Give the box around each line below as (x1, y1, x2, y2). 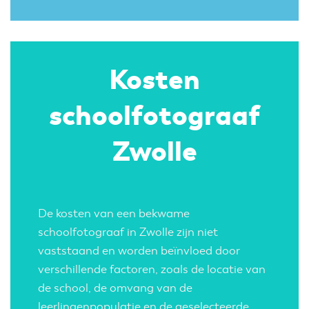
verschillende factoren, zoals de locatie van (38, 262, 266, 277)
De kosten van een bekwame (38, 206, 190, 221)
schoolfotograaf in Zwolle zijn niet (38, 225, 218, 240)
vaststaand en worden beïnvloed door (38, 243, 240, 259)
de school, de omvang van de (38, 281, 192, 296)
